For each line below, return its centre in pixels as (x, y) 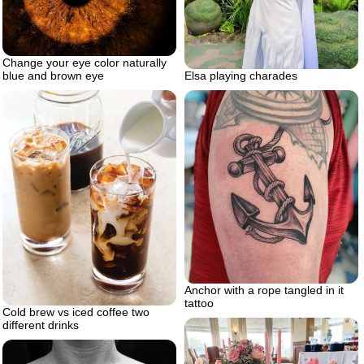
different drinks (41, 325)
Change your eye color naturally (84, 63)
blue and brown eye (53, 76)
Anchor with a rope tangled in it (264, 290)
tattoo (199, 303)
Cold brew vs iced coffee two (76, 312)
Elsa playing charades (241, 76)
